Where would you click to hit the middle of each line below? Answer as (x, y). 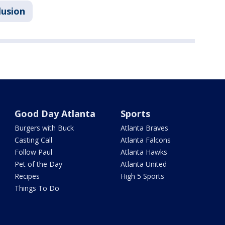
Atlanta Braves (144, 128)
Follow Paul (34, 152)
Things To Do (37, 188)
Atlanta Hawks (144, 152)
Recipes (27, 176)
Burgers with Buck (44, 128)
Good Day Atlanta (55, 114)
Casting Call (34, 140)
